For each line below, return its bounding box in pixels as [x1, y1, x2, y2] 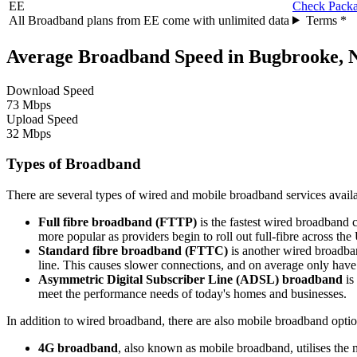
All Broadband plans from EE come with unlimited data [9, 13, 289, 27]
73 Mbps [6, 97, 51, 112]
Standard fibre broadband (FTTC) [38, 243, 228, 257]
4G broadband [38, 340, 118, 355]
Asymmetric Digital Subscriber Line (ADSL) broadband [38, 272, 343, 286]
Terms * [305, 13, 347, 27]
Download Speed [6, 83, 94, 97]
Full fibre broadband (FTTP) [38, 214, 197, 229]
